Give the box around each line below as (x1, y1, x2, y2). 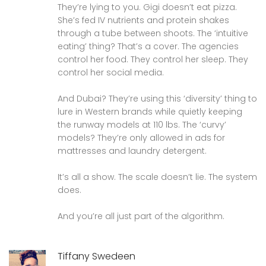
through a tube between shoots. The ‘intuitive (58, 27, 248, 39)
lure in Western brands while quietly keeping (58, 105, 242, 118)
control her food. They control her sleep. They (58, 53, 248, 65)
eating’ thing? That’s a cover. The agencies (58, 40, 239, 52)
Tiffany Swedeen (58, 249, 135, 263)
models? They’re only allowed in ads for (58, 131, 225, 144)
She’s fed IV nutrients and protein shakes (58, 14, 229, 26)
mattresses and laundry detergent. (58, 144, 207, 157)
